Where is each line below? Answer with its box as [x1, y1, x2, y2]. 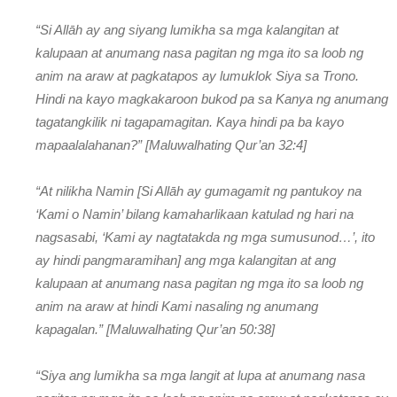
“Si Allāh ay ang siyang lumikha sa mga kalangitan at [35, 21, 339, 37]
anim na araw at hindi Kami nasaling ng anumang [35, 298, 318, 314]
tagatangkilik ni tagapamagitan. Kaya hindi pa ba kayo [35, 113, 344, 129]
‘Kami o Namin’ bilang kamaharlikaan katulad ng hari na [35, 206, 354, 222]
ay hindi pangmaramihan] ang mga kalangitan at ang [35, 252, 336, 268]
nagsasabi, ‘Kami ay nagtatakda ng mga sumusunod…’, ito [35, 229, 375, 245]
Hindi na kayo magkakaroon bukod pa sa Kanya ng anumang [35, 90, 388, 106]
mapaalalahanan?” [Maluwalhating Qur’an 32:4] [35, 136, 307, 152]
